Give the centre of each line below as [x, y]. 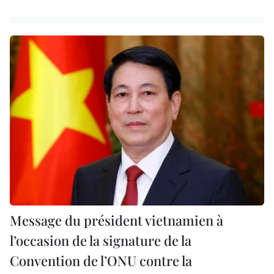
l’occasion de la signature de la [101, 240]
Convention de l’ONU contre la [101, 260]
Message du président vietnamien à [117, 220]
